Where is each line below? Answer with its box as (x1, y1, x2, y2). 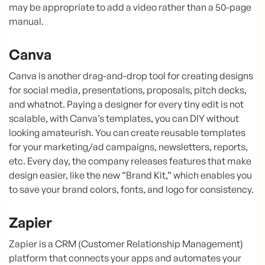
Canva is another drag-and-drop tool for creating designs (9, 69, 253, 82)
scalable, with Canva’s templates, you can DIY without (9, 112, 239, 124)
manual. (9, 15, 44, 27)
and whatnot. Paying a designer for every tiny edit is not (9, 98, 244, 110)
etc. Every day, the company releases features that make (9, 154, 251, 167)
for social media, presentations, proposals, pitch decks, (9, 83, 247, 96)
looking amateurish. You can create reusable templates (9, 126, 245, 138)
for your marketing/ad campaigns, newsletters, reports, (9, 140, 248, 153)
